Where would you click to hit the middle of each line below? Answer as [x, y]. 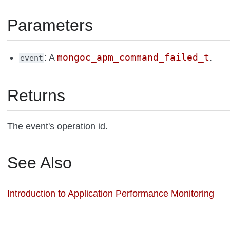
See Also [40, 162]
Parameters [50, 25]
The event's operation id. [57, 126]
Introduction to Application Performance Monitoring [111, 193]
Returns [36, 95]
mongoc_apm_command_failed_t [133, 57]
